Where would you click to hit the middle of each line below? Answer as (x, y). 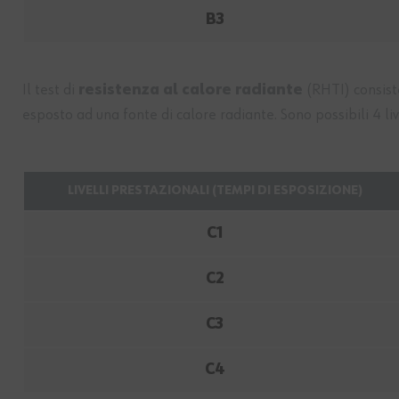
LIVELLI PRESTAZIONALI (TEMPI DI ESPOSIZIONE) (215, 191)
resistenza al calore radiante (191, 90)
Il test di (50, 90)
